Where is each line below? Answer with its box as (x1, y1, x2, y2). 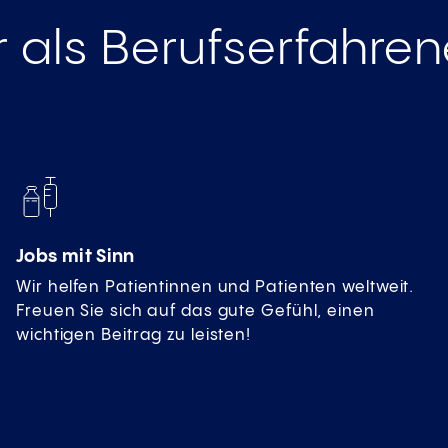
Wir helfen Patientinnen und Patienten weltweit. (16, 279, 415, 297)
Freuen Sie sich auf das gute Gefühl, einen (16, 303, 375, 321)
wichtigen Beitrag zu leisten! (16, 327, 252, 345)
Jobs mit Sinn (16, 247, 135, 267)
